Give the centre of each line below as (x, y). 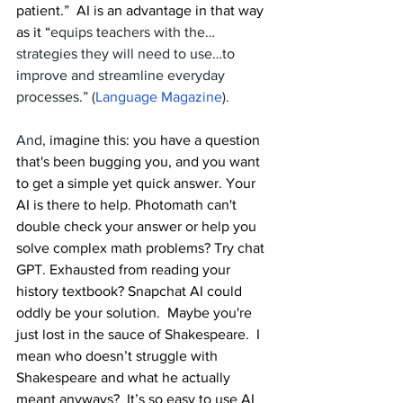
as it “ (33, 32)
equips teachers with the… (133, 32)
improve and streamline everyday (122, 75)
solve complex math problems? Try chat (142, 248)
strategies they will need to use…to (127, 54)
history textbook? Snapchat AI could (131, 291)
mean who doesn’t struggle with (119, 356)
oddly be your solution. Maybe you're (136, 313)
